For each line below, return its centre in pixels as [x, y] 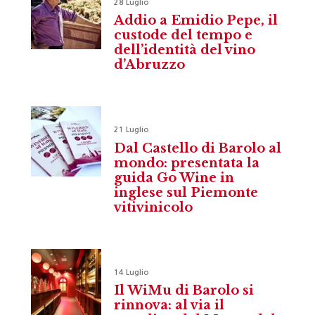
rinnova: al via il [169, 305]
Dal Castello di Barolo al [198, 148]
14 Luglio [131, 272]
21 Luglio [131, 130]
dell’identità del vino [185, 50]
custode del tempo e [183, 36]
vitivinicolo [153, 207]
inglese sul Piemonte [186, 192]
